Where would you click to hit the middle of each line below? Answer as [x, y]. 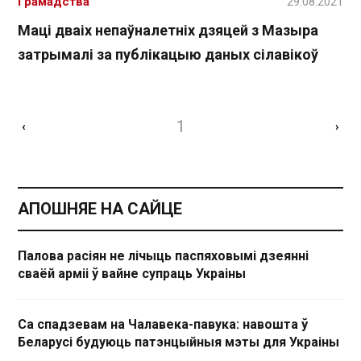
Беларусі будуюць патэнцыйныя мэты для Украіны [178, 342]
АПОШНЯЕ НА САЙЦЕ [100, 209]
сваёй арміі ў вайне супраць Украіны [132, 274]
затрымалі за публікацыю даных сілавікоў [168, 55]
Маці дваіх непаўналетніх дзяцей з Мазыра [168, 31]
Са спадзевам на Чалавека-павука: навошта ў [163, 325]
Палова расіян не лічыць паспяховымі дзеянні [163, 256]
